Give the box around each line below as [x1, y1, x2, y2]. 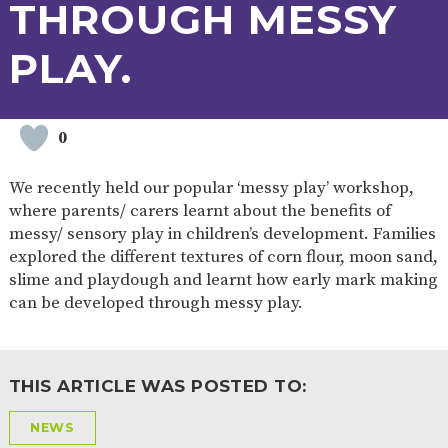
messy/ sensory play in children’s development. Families [8, 222, 436, 245]
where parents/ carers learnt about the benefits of [8, 199, 391, 222]
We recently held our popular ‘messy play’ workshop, [8, 176, 414, 199]
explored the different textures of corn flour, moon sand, [8, 245, 438, 268]
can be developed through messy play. [8, 291, 303, 314]
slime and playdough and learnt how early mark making [8, 268, 438, 291]
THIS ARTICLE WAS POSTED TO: [8, 375, 329, 396]
